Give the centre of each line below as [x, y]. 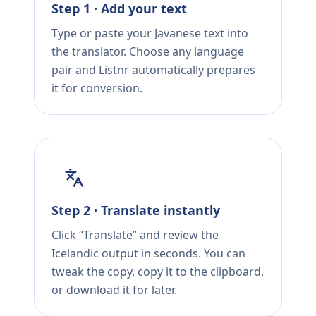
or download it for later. [114, 290]
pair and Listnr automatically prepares [153, 70]
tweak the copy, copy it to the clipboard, [158, 272]
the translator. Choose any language [148, 52]
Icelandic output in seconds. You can [148, 254]
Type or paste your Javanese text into [150, 34]
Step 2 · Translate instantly [136, 211]
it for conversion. [97, 89]
